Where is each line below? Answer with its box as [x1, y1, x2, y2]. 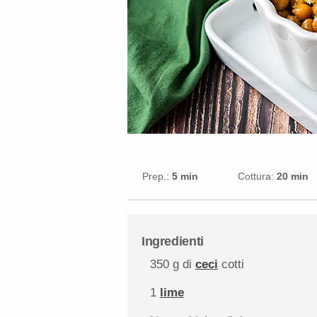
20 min [276, 170, 309, 182]
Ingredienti [141, 234, 204, 249]
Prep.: [142, 170, 170, 182]
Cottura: [237, 170, 274, 182]
